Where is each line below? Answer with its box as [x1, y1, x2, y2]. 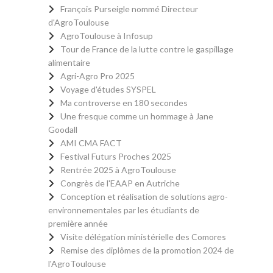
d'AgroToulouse [48, 17, 109, 28]
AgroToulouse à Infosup [60, 30, 153, 41]
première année [48, 218, 108, 229]
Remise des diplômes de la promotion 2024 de [60, 245, 234, 256]
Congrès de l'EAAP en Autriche [60, 178, 180, 189]
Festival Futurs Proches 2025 [60, 151, 171, 162]
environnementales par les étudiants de [48, 205, 199, 216]
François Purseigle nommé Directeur [60, 4, 198, 15]
